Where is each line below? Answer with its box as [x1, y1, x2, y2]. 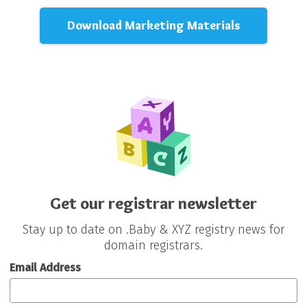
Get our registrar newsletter [50, 193, 257, 213]
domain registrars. [104, 238, 203, 253]
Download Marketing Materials [67, 18, 240, 33]
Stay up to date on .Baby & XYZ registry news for [22, 222, 285, 237]
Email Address [10, 261, 81, 274]
